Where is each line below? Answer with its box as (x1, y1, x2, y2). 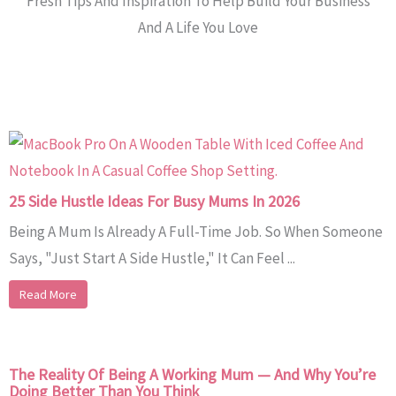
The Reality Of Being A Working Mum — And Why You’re (9, 363, 376, 385)
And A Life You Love (138, 18, 258, 38)
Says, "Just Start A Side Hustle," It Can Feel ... (9, 247, 295, 268)
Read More (19, 286, 77, 302)
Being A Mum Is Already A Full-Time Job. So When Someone (9, 221, 383, 241)
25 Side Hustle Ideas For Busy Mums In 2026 (9, 190, 300, 211)
